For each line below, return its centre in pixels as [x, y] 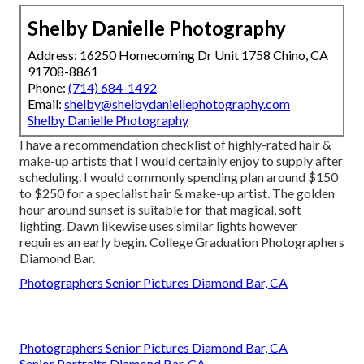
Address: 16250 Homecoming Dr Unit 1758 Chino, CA [178, 55]
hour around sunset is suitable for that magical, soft [160, 210]
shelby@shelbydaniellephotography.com [177, 104]
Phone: [48, 88]
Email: [46, 104]
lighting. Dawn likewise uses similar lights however [158, 226]
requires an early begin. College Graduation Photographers [182, 242]
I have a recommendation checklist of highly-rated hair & [175, 145]
